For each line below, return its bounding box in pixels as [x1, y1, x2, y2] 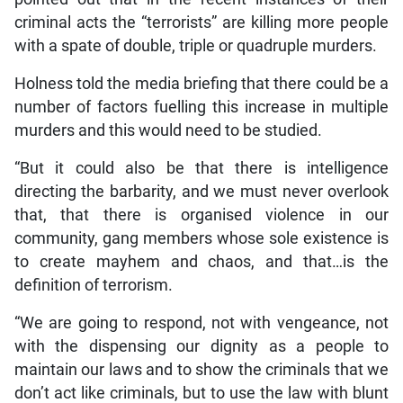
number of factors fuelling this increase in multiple [13, 98, 390, 117]
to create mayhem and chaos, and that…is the [13, 253, 390, 272]
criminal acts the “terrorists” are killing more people [13, 13, 390, 32]
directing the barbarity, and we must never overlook [13, 183, 390, 201]
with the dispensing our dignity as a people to [13, 337, 390, 356]
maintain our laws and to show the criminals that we [13, 361, 390, 380]
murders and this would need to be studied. [13, 121, 322, 140]
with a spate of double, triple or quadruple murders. [13, 37, 377, 56]
